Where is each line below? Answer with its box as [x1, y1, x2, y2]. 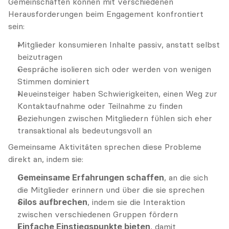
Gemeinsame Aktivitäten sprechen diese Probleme [8, 142, 201, 152]
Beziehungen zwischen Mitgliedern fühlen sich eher [17, 113, 212, 123]
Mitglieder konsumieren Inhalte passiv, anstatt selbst [17, 39, 220, 50]
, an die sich [164, 172, 208, 182]
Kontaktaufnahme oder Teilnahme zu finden [17, 101, 182, 111]
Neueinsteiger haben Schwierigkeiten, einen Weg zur [17, 88, 217, 99]
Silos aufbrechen [17, 197, 87, 207]
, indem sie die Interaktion [87, 197, 185, 207]
